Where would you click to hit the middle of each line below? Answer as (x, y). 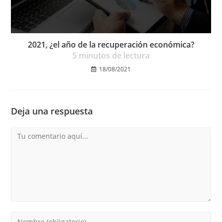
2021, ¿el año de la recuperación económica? (111, 45)
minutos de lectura (113, 56)
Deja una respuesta (52, 111)
